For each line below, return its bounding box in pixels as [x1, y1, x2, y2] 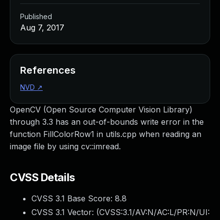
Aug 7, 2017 [20, 23, 64, 32]
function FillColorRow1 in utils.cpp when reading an [10, 129, 201, 139]
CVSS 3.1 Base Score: [31, 193, 115, 203]
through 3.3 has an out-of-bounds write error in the [10, 117, 204, 127]
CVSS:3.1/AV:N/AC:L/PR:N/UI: [99, 207, 210, 217]
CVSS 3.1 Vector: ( [31, 207, 99, 217]
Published [20, 12, 52, 21]
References [20, 64, 76, 76]
